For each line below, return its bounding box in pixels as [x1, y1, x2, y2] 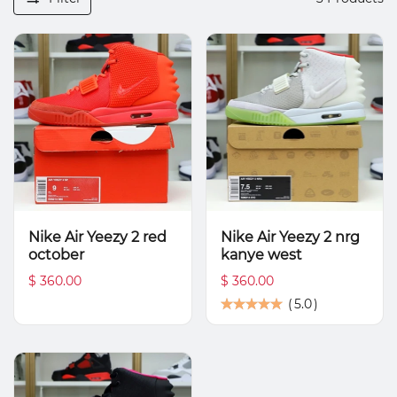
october [28, 245, 84, 263]
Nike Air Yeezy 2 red [28, 228, 167, 245]
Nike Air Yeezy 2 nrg [220, 228, 360, 245]
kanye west [220, 245, 302, 263]
